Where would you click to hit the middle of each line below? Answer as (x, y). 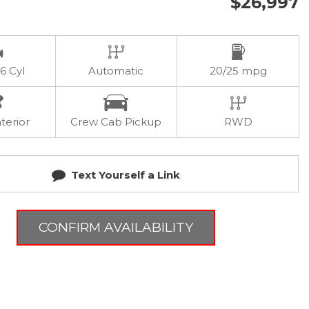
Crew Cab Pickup (116, 122)
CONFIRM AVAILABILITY (116, 227)
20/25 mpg (238, 71)
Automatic (116, 71)
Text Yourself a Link (125, 175)
